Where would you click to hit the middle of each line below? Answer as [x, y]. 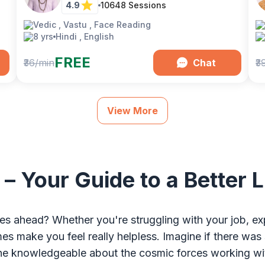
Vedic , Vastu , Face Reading [92, 25]
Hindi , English [85, 36]
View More [132, 111]
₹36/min [39, 63]
